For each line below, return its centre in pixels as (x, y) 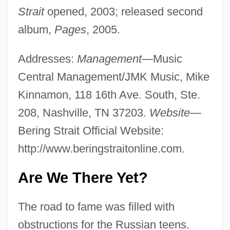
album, (36, 29)
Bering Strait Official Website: (91, 130)
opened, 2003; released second (123, 11)
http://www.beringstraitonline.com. (101, 148)
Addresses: (47, 59)
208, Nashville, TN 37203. (83, 112)
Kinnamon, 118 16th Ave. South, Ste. (109, 94)
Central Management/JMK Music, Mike (113, 76)
